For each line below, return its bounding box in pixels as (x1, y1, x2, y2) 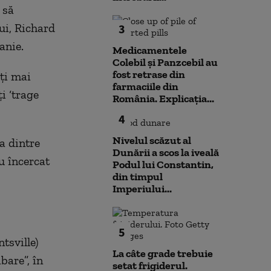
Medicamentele (113, 44, 187, 57)
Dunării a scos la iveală (113, 146, 219, 159)
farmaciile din (113, 80, 178, 93)
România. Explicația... (113, 92, 214, 105)
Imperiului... (113, 182, 172, 195)
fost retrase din (113, 68, 185, 81)
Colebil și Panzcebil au (113, 56, 218, 69)
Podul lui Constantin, (113, 158, 214, 171)
